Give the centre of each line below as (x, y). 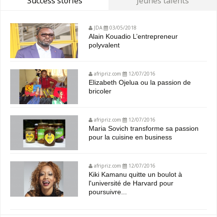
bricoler (100, 91)
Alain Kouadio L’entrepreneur (133, 37)
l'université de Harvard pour (131, 183)
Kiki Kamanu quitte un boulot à (136, 175)
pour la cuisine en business (131, 137)
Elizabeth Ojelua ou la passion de (140, 83)
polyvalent (104, 45)
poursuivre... (108, 192)
